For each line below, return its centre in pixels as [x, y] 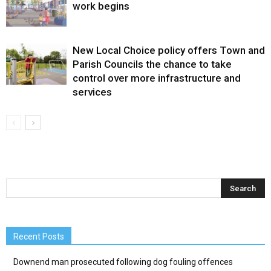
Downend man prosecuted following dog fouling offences [123, 262]
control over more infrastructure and [157, 78]
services [92, 92]
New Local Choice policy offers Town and [169, 50]
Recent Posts [39, 236]
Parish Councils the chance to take [152, 64]
